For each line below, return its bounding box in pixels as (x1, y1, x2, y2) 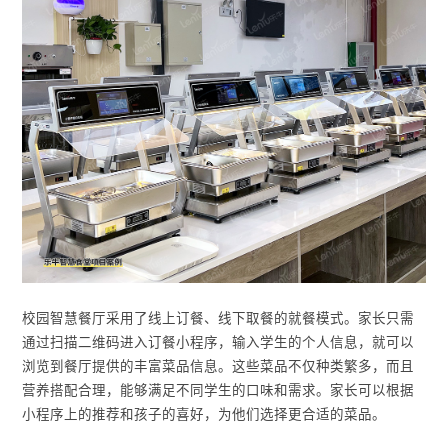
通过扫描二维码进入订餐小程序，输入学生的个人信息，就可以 (22, 334, 415, 350)
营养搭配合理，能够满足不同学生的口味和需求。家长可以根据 (22, 382, 415, 398)
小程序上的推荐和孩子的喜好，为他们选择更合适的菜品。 (22, 406, 387, 422)
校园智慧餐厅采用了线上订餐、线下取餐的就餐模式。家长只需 (22, 310, 415, 326)
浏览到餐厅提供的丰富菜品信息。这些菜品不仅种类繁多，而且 (22, 358, 415, 374)
